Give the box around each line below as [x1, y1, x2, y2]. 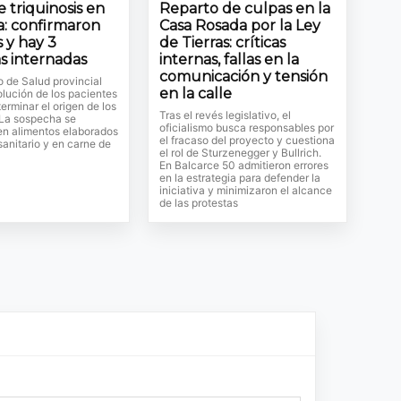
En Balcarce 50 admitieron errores [159, 158, 329, 173]
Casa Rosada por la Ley [159, 17, 321, 35]
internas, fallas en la [159, 51, 300, 69]
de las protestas [159, 196, 239, 210]
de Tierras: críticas [159, 34, 286, 52]
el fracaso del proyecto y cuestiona [159, 133, 336, 148]
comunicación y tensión [159, 68, 328, 86]
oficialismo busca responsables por [159, 121, 335, 135]
